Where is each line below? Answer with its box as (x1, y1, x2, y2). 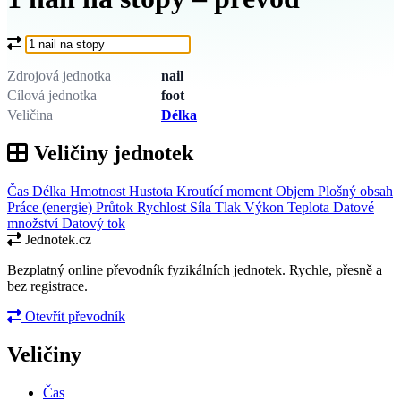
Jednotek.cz (21, 231, 91, 247)
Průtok (96, 199, 137, 215)
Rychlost (137, 199, 190, 215)
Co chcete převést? (6, 33, 113, 49)
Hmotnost (70, 183, 129, 199)
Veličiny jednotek (29, 141, 193, 165)
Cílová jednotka (7, 87, 97, 103)
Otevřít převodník (21, 308, 125, 324)
